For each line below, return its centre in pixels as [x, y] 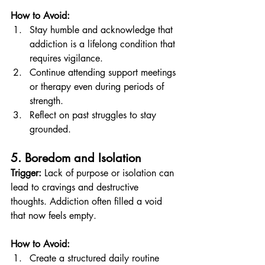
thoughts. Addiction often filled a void [88, 201]
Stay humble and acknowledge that [103, 30]
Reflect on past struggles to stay [94, 115]
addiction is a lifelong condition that [104, 44]
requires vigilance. [66, 58]
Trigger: [26, 173]
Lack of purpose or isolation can [109, 173]
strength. [46, 101]
